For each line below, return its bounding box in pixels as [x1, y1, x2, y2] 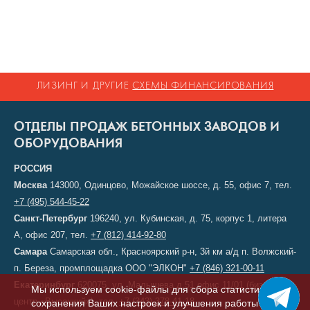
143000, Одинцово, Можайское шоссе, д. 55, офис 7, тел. [47, 180, 292, 190]
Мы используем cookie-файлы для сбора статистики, [30, 284, 272, 295]
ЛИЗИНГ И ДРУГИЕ [36, 81, 133, 91]
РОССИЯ [14, 163, 52, 174]
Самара [14, 246, 47, 257]
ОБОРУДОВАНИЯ [14, 138, 122, 151]
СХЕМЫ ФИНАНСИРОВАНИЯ [132, 81, 274, 91]
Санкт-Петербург [14, 213, 87, 224]
